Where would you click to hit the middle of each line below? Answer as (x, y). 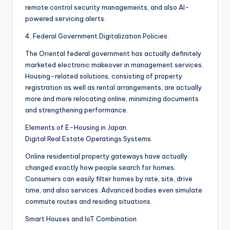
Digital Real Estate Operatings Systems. (89, 139)
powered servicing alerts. (65, 19)
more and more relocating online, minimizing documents (112, 99)
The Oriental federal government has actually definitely (113, 54)
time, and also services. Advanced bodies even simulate (114, 190)
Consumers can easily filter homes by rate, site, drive (109, 179)
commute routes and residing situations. (89, 202)
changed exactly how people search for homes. (100, 168)
